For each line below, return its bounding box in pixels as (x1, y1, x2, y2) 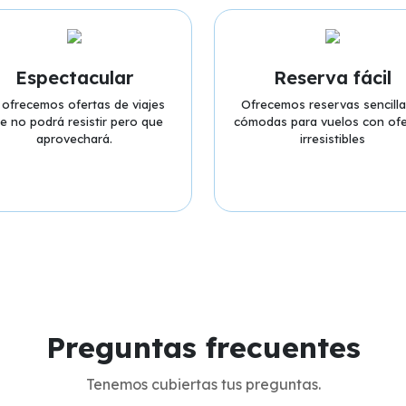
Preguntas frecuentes (45, 329, 361, 365)
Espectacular (14, 66, 133, 89)
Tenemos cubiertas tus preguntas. (85, 375, 321, 393)
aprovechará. (35, 131, 112, 146)
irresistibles (299, 131, 365, 146)
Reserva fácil (273, 66, 391, 89)
